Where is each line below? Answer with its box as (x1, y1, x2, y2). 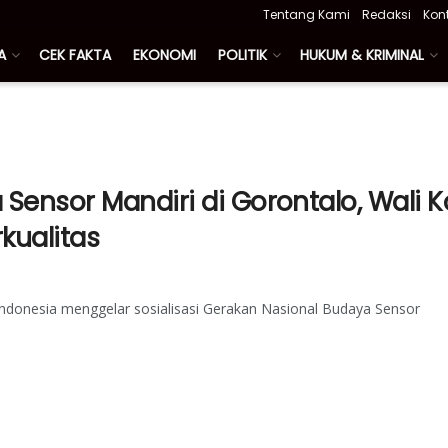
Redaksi (362, 6, 411, 23)
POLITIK (218, 45, 267, 65)
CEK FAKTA (39, 45, 111, 65)
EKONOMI (133, 45, 196, 65)
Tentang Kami (263, 6, 350, 23)
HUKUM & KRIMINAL (300, 45, 424, 65)
